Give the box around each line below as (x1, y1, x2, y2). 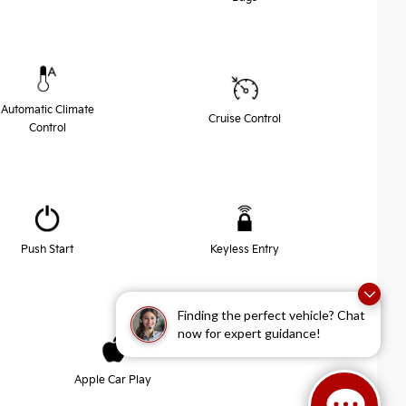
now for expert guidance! (178, 325, 321, 341)
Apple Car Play (74, 373, 152, 388)
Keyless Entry (210, 243, 279, 257)
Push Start (21, 243, 73, 257)
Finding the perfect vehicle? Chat (178, 307, 365, 323)
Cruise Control (208, 112, 281, 127)
